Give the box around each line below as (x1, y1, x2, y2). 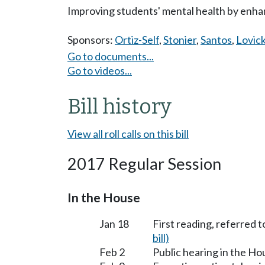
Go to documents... (67, 49, 154, 63)
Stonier (163, 33, 196, 46)
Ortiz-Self (115, 33, 159, 46)
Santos (201, 33, 232, 46)
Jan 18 (99, 216, 129, 230)
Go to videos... (67, 63, 132, 77)
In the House (67, 189, 140, 205)
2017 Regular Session (67, 153, 221, 173)
